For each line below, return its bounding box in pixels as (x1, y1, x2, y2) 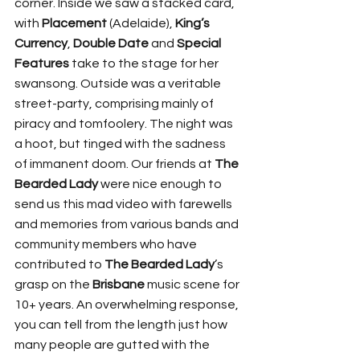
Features (14, 56, 69, 70)
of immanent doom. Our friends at (14, 157, 215, 170)
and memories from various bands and (14, 217, 241, 231)
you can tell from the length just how (14, 317, 230, 331)
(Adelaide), (107, 16, 175, 30)
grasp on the (14, 277, 92, 291)
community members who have (14, 237, 199, 251)
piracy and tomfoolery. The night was (14, 117, 235, 130)
